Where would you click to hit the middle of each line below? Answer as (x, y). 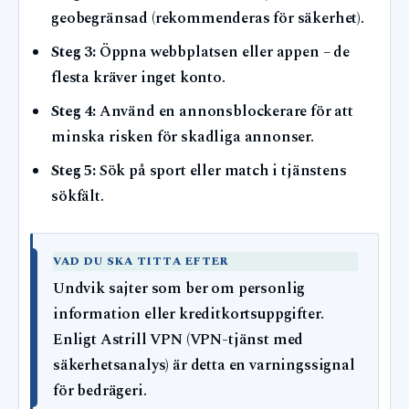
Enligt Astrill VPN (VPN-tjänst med (178, 341)
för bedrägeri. (100, 392)
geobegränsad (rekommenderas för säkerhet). (208, 18)
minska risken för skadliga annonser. (183, 137)
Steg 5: (73, 171)
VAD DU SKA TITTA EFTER (142, 262)
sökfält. (78, 196)
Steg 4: (73, 111)
